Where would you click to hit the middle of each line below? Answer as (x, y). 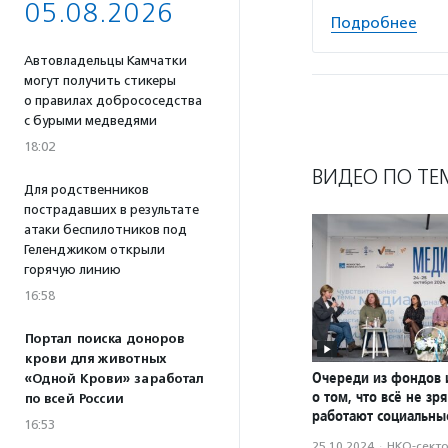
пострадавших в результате (111, 209)
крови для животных (95, 359)
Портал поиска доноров (104, 339)
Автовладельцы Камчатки (105, 60)
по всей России (73, 399)
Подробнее (374, 22)
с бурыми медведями (90, 120)
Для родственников (86, 189)
